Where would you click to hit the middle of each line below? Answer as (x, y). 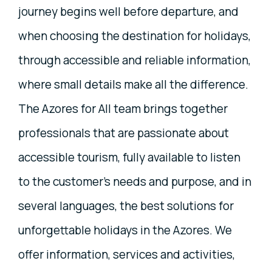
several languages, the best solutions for (126, 206)
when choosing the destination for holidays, (134, 36)
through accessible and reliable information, (134, 60)
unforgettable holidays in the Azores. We (125, 230)
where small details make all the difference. (133, 84)
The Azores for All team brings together (123, 108)
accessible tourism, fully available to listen (129, 157)
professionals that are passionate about (124, 133)
